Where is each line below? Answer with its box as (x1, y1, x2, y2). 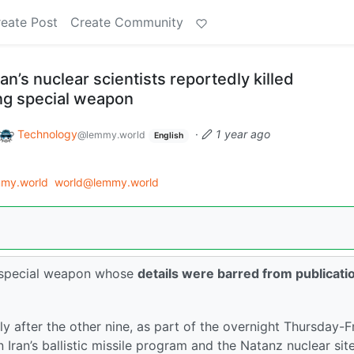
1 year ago (215, 127, 270, 141)
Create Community (70, 14, 183, 30)
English (153, 130, 183, 141)
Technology (17, 127, 77, 141)
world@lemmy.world (55, 175, 159, 189)
